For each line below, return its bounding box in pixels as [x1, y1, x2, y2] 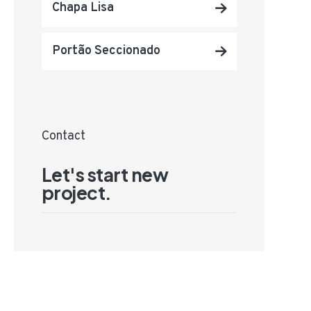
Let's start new [42, 163, 169, 186]
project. [42, 181, 112, 204]
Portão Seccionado [52, 43, 160, 59]
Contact [42, 128, 85, 144]
